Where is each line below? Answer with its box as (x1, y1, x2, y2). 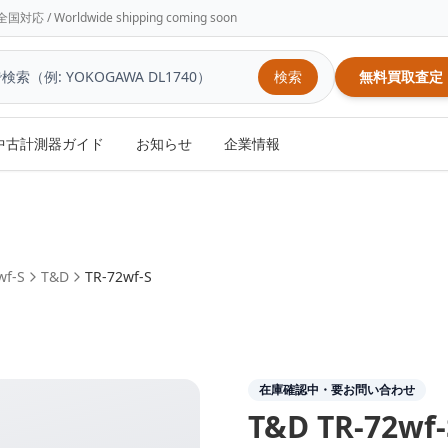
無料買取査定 (358, 67, 443, 86)
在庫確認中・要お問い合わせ (259, 381, 415, 398)
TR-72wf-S (85, 267, 152, 286)
